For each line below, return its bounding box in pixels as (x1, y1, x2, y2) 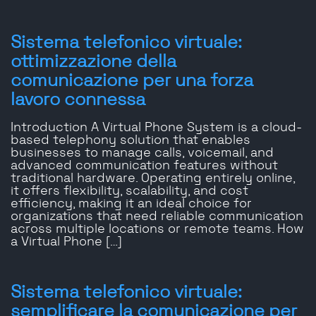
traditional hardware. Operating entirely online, (11, 172, 295, 186)
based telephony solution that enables (11, 134, 250, 147)
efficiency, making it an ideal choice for (11, 197, 252, 211)
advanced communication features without (11, 159, 278, 173)
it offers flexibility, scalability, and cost (11, 185, 248, 198)
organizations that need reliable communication (11, 210, 303, 224)
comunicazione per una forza (11, 72, 253, 90)
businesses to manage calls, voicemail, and (11, 147, 274, 160)
